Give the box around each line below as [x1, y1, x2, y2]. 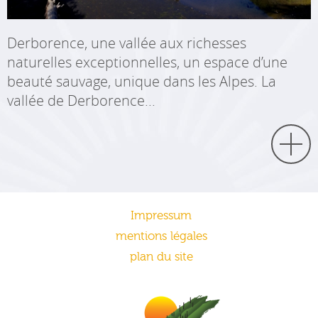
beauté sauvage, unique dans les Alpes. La [7, 72, 276, 92]
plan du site [129, 250, 193, 264]
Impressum [131, 209, 192, 223]
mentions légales [115, 229, 207, 243]
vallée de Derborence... [7, 91, 155, 111]
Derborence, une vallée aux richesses [7, 33, 246, 53]
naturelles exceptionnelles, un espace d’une [7, 53, 287, 72]
